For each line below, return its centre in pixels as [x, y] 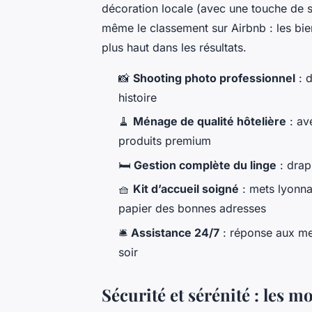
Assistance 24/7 [175, 232]
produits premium [165, 141]
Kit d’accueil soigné [186, 189]
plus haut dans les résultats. [174, 48]
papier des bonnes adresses [192, 209]
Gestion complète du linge [205, 165]
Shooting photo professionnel [214, 78]
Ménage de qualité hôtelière [210, 122]
